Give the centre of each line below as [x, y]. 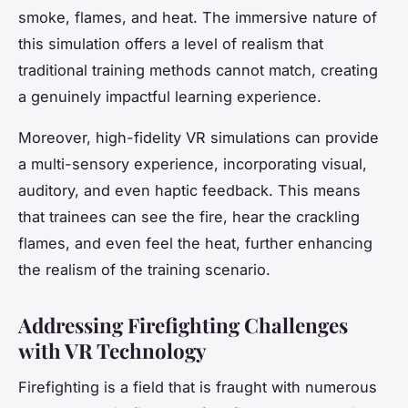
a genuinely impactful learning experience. [170, 96]
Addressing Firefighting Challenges [183, 325]
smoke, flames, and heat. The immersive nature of [198, 17]
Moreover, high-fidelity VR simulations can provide [199, 137]
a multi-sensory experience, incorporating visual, [193, 163]
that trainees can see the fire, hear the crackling [189, 216]
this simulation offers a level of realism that [171, 43]
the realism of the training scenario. [144, 269]
